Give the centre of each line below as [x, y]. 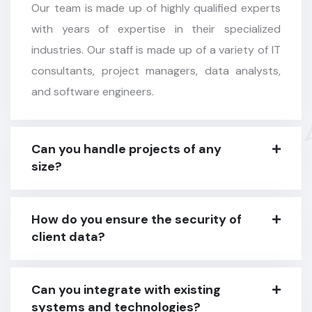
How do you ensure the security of [136, 217]
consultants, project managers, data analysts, [156, 68]
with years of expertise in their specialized [156, 26]
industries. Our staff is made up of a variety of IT [156, 47]
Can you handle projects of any [126, 147]
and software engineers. [93, 89]
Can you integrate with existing [126, 287]
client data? [68, 234]
